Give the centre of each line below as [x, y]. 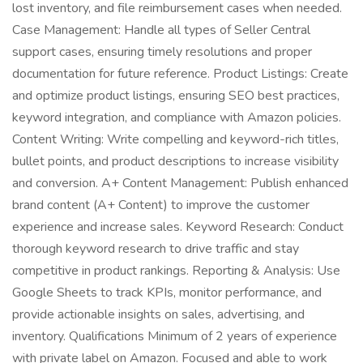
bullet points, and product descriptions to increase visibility [175, 161]
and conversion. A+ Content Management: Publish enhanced [180, 183]
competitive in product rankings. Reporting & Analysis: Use [176, 271]
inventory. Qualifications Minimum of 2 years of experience [175, 336]
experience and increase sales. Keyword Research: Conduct [178, 227]
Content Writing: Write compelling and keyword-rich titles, [175, 139]
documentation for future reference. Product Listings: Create [180, 74]
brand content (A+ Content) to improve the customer [161, 205]
